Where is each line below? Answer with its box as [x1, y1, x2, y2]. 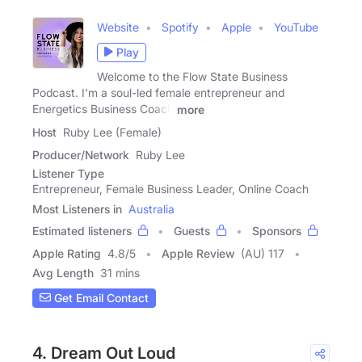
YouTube [274, 19, 318, 34]
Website [97, 19, 139, 34]
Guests [174, 223, 210, 238]
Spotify [162, 19, 199, 34]
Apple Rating [32, 246, 101, 260]
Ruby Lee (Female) [63, 124, 162, 139]
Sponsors [252, 223, 301, 238]
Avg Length [32, 265, 94, 280]
